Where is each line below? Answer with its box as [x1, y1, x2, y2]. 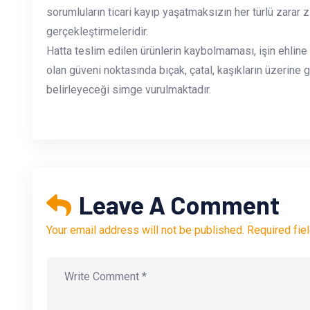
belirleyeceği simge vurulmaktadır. [46, 83, 211, 97]
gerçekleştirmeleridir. [46, 25, 148, 39]
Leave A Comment [74, 190, 280, 220]
